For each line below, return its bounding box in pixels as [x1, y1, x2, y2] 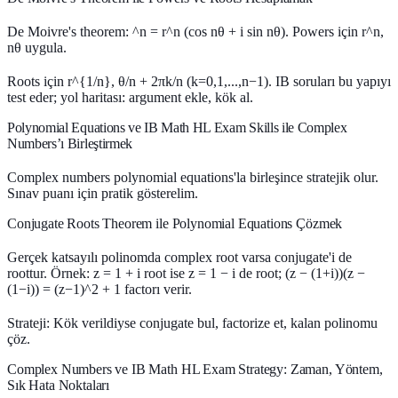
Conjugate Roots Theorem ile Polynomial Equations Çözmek [7, 215, 343, 231]
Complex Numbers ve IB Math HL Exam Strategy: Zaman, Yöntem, [7, 361, 383, 377]
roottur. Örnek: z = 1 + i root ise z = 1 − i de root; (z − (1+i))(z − [7, 265, 365, 281]
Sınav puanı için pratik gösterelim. [7, 185, 198, 201]
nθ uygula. [7, 39, 67, 55]
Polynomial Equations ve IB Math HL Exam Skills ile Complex [7, 119, 347, 135]
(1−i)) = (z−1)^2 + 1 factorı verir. [7, 281, 192, 297]
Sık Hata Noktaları [7, 377, 110, 393]
